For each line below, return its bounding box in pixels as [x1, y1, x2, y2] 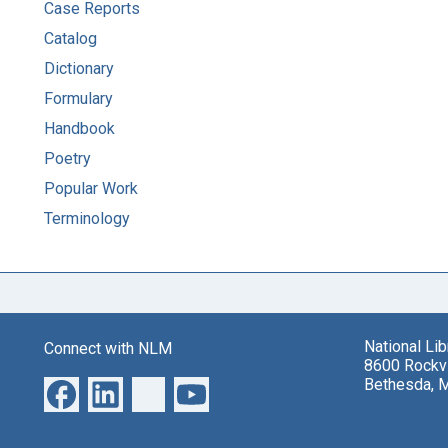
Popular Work [44, 178, 138, 198]
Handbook [44, 118, 115, 138]
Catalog [44, 28, 97, 48]
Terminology [44, 208, 130, 228]
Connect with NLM [44, 338, 172, 358]
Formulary [44, 88, 113, 108]
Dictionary [44, 58, 114, 78]
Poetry [44, 148, 91, 168]
